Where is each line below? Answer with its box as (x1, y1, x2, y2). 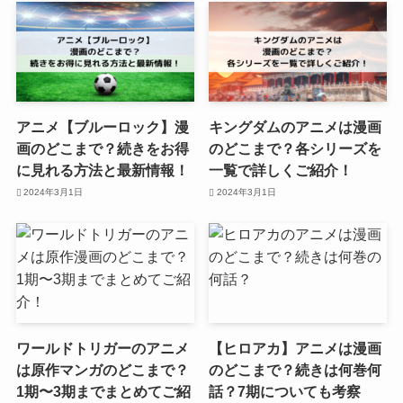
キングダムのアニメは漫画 (209, 119, 382, 136)
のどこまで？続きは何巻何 (209, 362, 382, 379)
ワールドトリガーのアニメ (15, 340, 189, 357)
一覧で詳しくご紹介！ (209, 162, 354, 179)
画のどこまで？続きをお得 (15, 140, 189, 157)
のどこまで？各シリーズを (209, 140, 382, 157)
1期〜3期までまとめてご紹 (15, 383, 191, 400)
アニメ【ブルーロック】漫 (15, 119, 189, 136)
